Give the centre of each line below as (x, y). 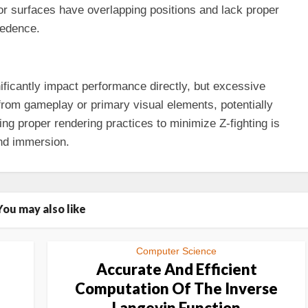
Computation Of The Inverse (176, 288)
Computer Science (176, 251)
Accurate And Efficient (176, 269)
